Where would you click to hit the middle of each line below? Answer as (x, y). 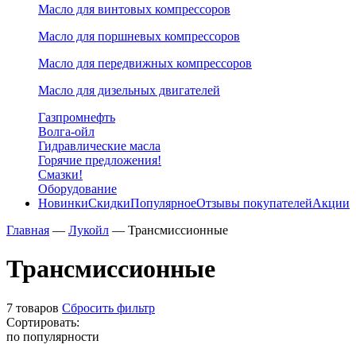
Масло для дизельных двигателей (129, 90)
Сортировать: (43, 322)
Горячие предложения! (100, 160)
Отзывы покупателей (254, 203)
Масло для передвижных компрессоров (145, 63)
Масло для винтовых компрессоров (134, 9)
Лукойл (89, 230)
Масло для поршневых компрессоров (139, 36)
